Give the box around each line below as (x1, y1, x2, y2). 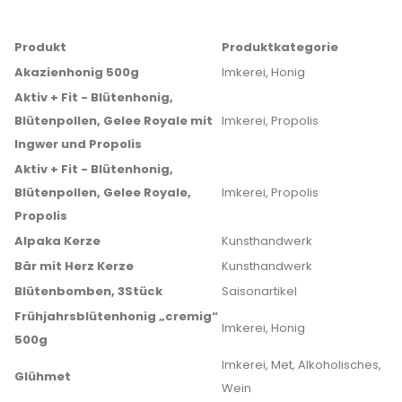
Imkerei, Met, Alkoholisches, (222, 356, 381, 373)
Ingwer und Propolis (14, 135, 142, 153)
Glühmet (14, 368, 71, 385)
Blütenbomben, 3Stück (14, 283, 162, 300)
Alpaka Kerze (14, 232, 100, 249)
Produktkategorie (222, 39, 338, 56)
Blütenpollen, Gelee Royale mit (14, 112, 213, 129)
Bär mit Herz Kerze (14, 258, 134, 275)
